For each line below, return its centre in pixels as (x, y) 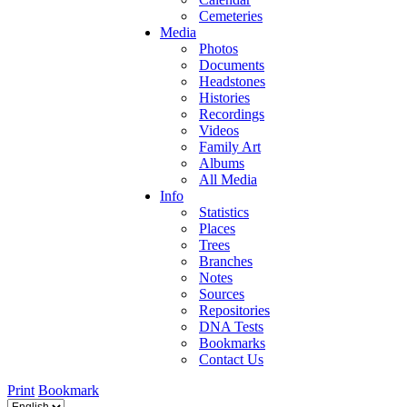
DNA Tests (231, 326)
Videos (219, 130)
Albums (222, 163)
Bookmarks (232, 342)
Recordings (232, 114)
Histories (224, 97)
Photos (218, 48)
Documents (232, 65)
